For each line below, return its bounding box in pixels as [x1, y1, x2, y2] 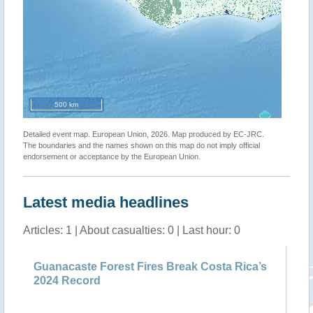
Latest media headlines [23, 194, 189, 211]
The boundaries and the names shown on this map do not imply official [23, 141, 260, 150]
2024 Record [34, 275, 101, 286]
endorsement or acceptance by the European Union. [23, 152, 201, 161]
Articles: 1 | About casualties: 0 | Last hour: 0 [23, 224, 240, 236]
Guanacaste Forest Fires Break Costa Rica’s [34, 261, 267, 272]
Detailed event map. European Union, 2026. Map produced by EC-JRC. [23, 130, 264, 138]
